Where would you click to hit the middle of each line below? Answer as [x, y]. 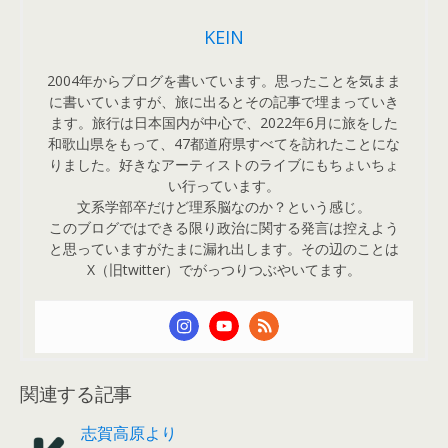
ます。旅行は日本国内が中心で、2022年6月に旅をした [224, 122]
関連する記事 [76, 392]
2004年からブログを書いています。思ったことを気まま [224, 80]
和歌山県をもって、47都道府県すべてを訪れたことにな [224, 143]
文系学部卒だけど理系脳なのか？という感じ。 [224, 206]
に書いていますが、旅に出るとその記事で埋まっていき [224, 101]
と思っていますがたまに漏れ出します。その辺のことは [224, 248]
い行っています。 [224, 185]
